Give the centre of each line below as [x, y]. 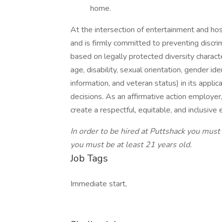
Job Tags [89, 158]
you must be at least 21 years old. [131, 145]
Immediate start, [99, 184]
